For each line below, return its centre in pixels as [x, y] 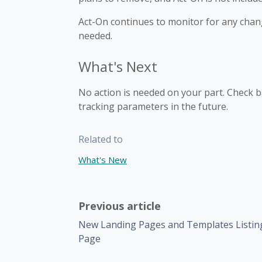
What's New [103, 160]
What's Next [118, 66]
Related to [101, 139]
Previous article [120, 206]
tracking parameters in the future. [153, 106]
